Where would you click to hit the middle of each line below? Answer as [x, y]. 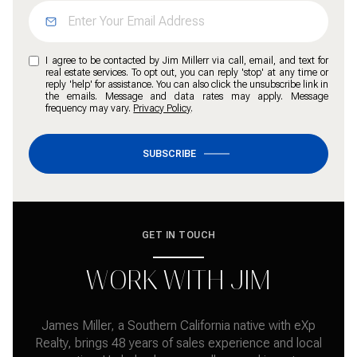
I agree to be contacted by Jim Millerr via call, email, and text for [187, 60]
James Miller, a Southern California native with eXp [178, 326]
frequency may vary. [90, 108]
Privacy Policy [162, 108]
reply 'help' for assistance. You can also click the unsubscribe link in [187, 84]
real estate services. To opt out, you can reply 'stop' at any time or [187, 72]
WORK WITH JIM [178, 280]
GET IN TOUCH [178, 235]
